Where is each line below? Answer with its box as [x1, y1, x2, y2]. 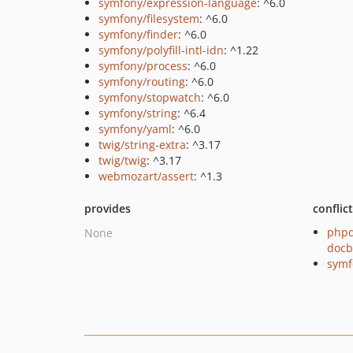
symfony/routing [98, 74, 185, 89]
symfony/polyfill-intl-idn [98, 43, 224, 58]
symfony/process [98, 58, 188, 73]
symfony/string [98, 106, 177, 121]
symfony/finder [98, 27, 178, 42]
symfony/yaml [98, 121, 172, 136]
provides [84, 201, 131, 216]
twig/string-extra [98, 137, 186, 152]
